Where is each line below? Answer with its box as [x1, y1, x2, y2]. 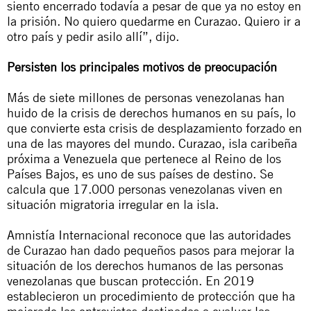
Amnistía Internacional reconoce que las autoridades [7, 227, 291, 242]
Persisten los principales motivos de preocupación [7, 59, 277, 74]
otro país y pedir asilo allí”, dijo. [7, 28, 179, 44]
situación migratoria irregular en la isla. [7, 196, 219, 212]
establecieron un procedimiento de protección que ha [7, 288, 295, 303]
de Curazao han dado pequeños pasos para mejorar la [7, 242, 294, 258]
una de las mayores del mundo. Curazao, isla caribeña [7, 135, 297, 151]
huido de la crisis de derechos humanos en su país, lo [7, 105, 296, 120]
